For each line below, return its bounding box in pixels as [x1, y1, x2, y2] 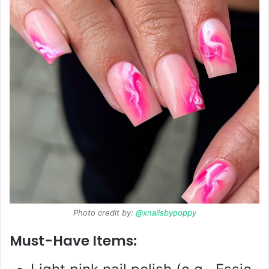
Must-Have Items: [10, 231, 137, 250]
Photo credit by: [73, 207, 136, 217]
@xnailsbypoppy [135, 207, 196, 217]
